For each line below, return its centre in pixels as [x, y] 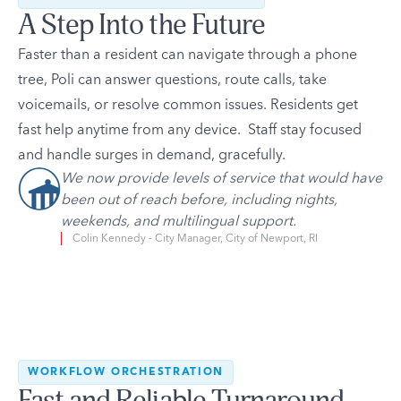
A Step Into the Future [141, 26]
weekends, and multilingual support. [179, 222]
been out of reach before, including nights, [199, 200]
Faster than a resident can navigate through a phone [188, 55]
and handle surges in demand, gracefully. [152, 155]
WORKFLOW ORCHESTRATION [126, 373]
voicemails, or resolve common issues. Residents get [188, 105]
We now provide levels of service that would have [222, 179]
